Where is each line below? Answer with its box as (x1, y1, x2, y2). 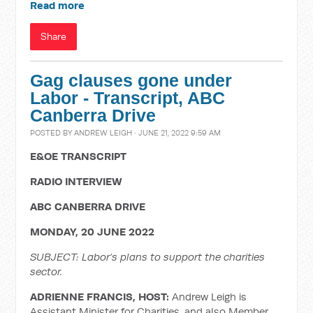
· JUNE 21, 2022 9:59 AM (132, 128, 221, 138)
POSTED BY (30, 128, 75, 138)
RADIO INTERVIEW (30, 175, 123, 188)
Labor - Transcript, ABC (30, 89, 226, 108)
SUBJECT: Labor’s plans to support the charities (30, 250, 265, 263)
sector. (30, 265, 63, 278)
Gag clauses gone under (30, 71, 233, 90)
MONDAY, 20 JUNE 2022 (30, 225, 155, 238)
